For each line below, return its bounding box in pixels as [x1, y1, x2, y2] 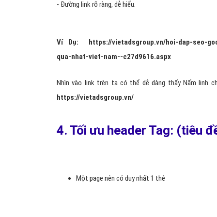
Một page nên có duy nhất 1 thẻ [76, 174, 165, 183]
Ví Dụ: [57, 38, 89, 46]
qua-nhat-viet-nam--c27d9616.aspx [57, 52, 171, 61]
